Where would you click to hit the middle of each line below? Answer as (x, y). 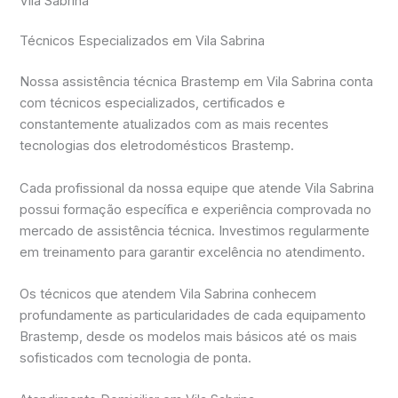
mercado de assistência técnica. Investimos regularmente (195, 231)
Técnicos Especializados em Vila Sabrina (143, 41)
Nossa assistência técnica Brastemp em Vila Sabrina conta (197, 82)
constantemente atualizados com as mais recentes (175, 125)
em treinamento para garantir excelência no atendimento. (193, 252)
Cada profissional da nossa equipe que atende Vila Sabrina (197, 188)
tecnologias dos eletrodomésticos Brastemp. (157, 146)
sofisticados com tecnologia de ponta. (136, 358)
